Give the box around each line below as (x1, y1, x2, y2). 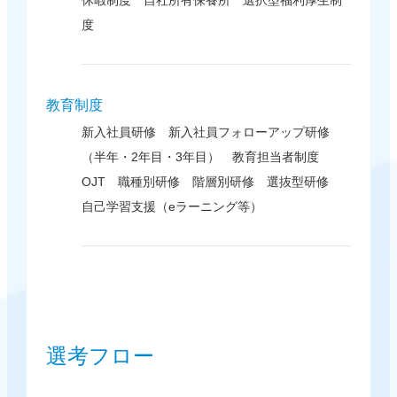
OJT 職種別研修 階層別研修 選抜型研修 (81, 175, 329, 190)
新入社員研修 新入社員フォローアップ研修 (81, 125, 330, 140)
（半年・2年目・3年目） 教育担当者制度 (81, 150, 331, 165)
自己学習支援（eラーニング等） (81, 199, 262, 214)
